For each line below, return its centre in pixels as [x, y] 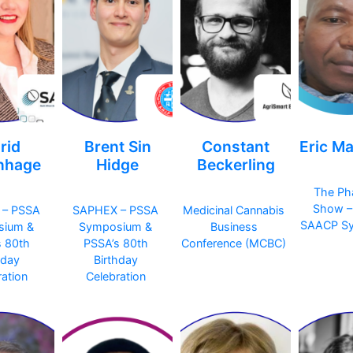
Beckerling [236, 165]
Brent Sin [117, 147]
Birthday [115, 260]
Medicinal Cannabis [234, 210]
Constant [236, 147]
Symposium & [115, 227]
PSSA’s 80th [115, 243]
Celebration [115, 277]
